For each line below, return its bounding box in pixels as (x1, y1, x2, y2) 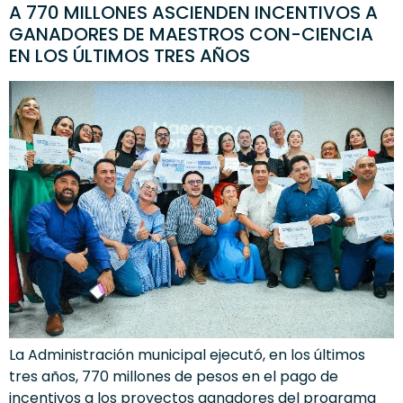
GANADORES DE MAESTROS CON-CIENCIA (9, 22, 373, 48)
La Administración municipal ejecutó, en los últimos (9, 344, 365, 365)
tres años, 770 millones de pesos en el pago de (9, 365, 338, 387)
